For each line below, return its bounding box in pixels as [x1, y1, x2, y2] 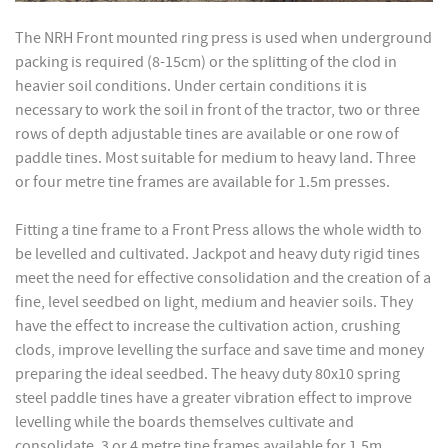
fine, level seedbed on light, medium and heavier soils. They [15, 291, 413, 312]
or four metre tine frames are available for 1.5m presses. [15, 171, 390, 192]
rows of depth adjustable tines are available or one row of [15, 123, 399, 144]
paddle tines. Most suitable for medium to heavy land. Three [15, 147, 416, 168]
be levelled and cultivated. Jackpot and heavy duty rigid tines [15, 243, 420, 264]
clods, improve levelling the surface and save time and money [15, 339, 424, 360]
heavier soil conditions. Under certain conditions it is [15, 75, 367, 96]
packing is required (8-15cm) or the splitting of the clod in [15, 51, 397, 72]
